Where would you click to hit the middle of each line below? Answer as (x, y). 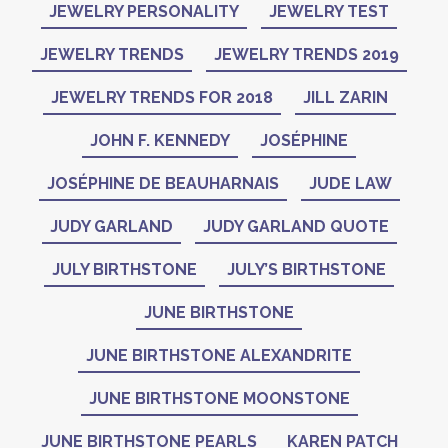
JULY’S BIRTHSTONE (306, 269)
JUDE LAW (350, 183)
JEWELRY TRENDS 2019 (306, 54)
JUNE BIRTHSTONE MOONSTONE (219, 398)
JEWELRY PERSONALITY (144, 11)
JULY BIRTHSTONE (124, 269)
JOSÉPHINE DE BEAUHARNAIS (162, 183)
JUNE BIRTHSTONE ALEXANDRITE (219, 355)
